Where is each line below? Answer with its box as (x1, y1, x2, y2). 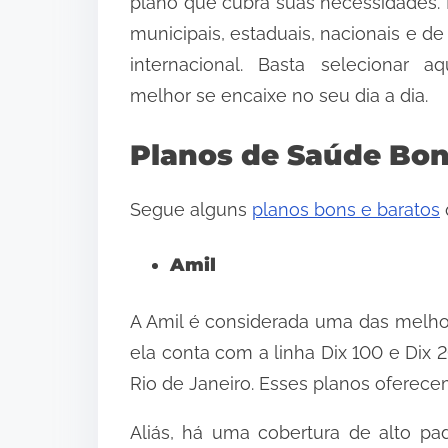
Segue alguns (130, 199, 252, 221)
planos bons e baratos (252, 199, 440, 221)
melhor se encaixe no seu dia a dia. (130, 85, 428, 107)
